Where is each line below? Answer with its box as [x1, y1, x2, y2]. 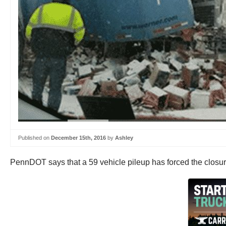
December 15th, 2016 [51, 135, 106, 141]
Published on [18, 135, 51, 141]
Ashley [115, 135, 133, 141]
